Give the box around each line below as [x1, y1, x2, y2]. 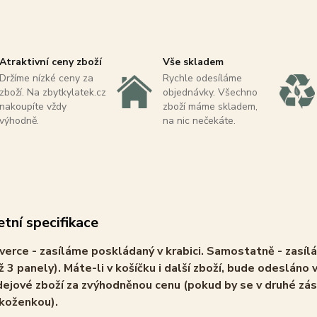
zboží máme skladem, [162, 99, 258, 113]
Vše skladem [162, 54, 224, 69]
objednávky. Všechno [162, 85, 258, 99]
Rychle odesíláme [162, 71, 242, 85]
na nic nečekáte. [162, 113, 236, 127]
